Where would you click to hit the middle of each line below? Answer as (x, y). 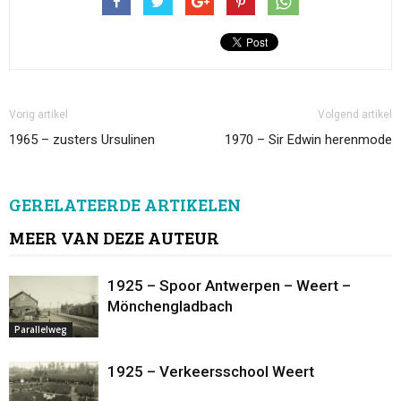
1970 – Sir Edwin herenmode (308, 140)
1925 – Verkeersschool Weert (211, 372)
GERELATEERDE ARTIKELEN (125, 205)
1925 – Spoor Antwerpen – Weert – (229, 286)
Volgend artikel (355, 115)
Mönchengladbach (170, 307)
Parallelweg (41, 330)
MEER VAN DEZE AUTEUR (114, 238)
